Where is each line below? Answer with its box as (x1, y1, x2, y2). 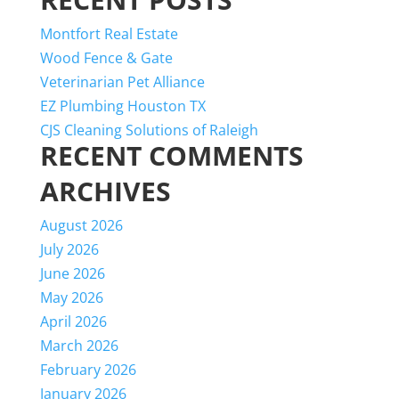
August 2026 (39, 216, 123, 235)
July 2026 (39, 240, 99, 259)
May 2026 (39, 288, 103, 307)
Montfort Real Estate (39, 24, 178, 44)
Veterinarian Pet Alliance (39, 72, 205, 92)
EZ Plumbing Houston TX (39, 96, 206, 116)
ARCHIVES (39, 173, 171, 209)
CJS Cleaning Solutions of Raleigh (39, 120, 258, 140)
